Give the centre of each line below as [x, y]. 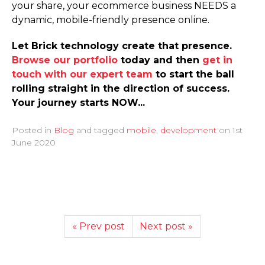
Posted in [33, 130]
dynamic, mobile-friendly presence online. [111, 20]
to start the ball [193, 74]
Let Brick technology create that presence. [122, 46]
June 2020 [34, 142]
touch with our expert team [82, 74]
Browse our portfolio [65, 60]
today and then [159, 60]
